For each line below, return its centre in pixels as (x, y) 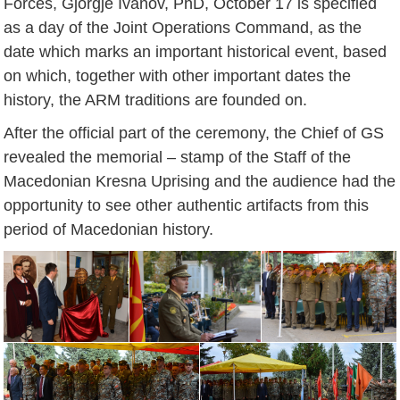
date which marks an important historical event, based (196, 51)
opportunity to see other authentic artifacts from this (187, 205)
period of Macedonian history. (109, 229)
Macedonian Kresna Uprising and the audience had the (200, 181)
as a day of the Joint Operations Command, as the (183, 27)
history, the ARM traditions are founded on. (156, 100)
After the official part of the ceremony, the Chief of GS (194, 133)
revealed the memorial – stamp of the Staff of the (178, 157)
